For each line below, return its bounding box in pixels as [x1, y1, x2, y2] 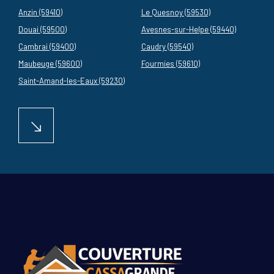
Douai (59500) [18, 24, 67, 35]
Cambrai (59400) [18, 42, 76, 52]
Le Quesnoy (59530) [141, 7, 210, 18]
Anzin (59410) [18, 7, 62, 18]
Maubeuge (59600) [18, 59, 82, 69]
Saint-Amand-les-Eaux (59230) [18, 76, 125, 86]
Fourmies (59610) [141, 59, 200, 69]
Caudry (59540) [141, 42, 193, 52]
